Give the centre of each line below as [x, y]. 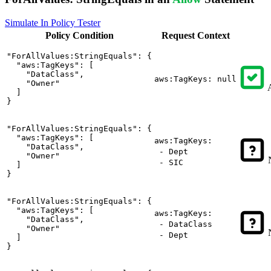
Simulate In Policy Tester [53, 22]
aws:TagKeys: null [195, 79]
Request [179, 35]
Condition [93, 35]
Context [213, 35]
